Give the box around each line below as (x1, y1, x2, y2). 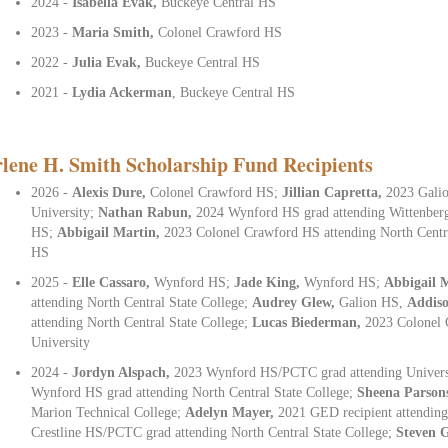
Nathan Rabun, (98, 204, 197, 220)
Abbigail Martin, (57, 224, 165, 240)
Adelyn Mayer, (185, 404, 279, 420)
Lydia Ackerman (72, 84, 173, 100)
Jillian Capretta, (282, 184, 387, 200)
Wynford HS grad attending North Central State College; (31, 384, 358, 400)
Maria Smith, (72, 24, 159, 40)
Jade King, (234, 274, 305, 290)
